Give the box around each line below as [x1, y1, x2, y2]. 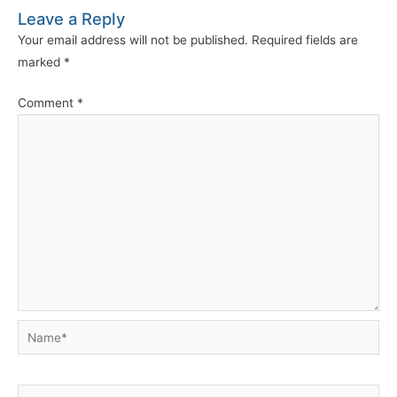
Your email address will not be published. [18, 33, 248, 48]
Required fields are [252, 33, 358, 48]
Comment [18, 95, 77, 110]
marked [18, 55, 64, 70]
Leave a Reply [18, 9, 125, 29]
